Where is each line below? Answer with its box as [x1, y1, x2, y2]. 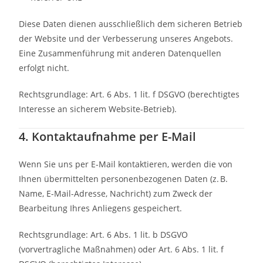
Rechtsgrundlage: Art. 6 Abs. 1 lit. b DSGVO [19, 229, 188, 240]
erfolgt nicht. [19, 62, 70, 73]
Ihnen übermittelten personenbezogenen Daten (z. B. [19, 173, 228, 184]
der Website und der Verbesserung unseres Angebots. [19, 33, 234, 44]
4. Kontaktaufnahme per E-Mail [19, 129, 197, 144]
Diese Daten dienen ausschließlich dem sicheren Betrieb [19, 18, 243, 29]
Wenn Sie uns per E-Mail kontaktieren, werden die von [19, 159, 233, 170]
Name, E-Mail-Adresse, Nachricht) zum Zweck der [19, 188, 213, 199]
